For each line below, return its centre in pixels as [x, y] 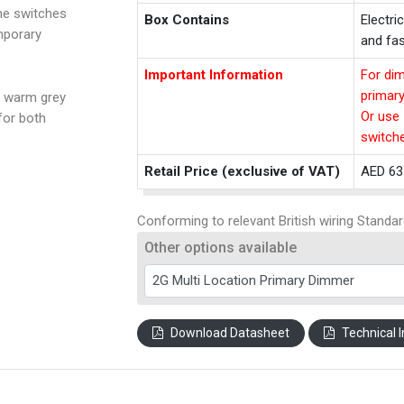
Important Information [214, 74]
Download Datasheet [230, 333]
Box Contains [187, 19]
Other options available [221, 247]
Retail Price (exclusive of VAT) [243, 171]
